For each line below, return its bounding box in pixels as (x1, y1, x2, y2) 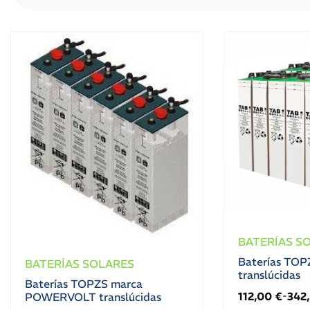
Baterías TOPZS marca (25, 276, 143, 291)
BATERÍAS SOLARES (25, 256, 134, 271)
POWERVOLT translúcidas (25, 289, 161, 304)
